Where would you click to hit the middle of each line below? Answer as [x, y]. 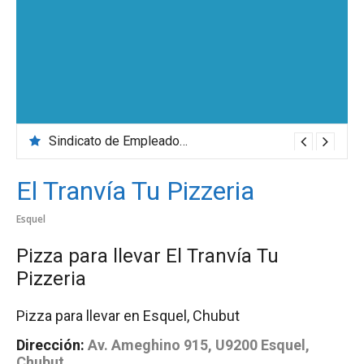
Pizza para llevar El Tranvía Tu [147, 256]
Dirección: [50, 344]
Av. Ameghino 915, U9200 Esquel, [199, 344]
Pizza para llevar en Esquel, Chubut [128, 315]
